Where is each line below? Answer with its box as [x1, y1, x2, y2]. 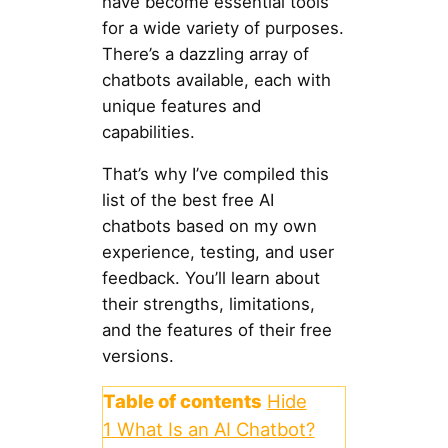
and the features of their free [101, 320, 332, 341]
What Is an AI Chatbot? [116, 418, 315, 441]
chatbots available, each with [101, 69, 331, 90]
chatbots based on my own [101, 216, 317, 237]
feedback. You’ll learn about [101, 268, 320, 289]
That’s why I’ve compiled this [101, 164, 329, 185]
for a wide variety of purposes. [101, 17, 344, 38]
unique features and [101, 95, 261, 116]
